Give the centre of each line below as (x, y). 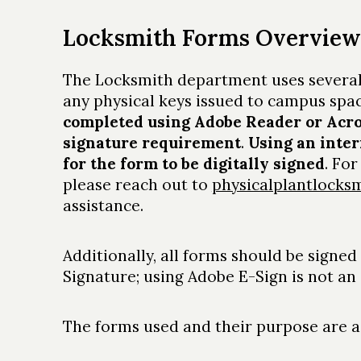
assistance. (103, 205)
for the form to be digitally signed (193, 164)
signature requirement (151, 143)
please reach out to (137, 185)
